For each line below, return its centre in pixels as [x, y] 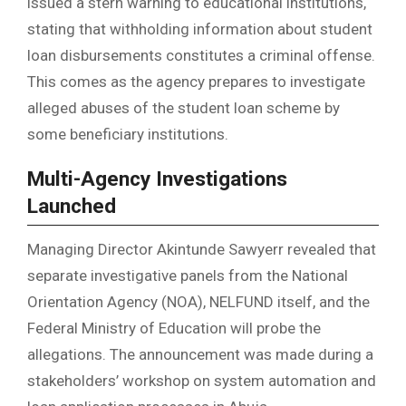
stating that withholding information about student [200, 29]
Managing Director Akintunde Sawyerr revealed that [202, 249]
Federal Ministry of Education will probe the [174, 328]
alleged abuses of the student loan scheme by [184, 108]
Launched [72, 207]
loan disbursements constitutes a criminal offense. [201, 56]
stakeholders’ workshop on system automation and [202, 380]
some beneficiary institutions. [128, 135]
